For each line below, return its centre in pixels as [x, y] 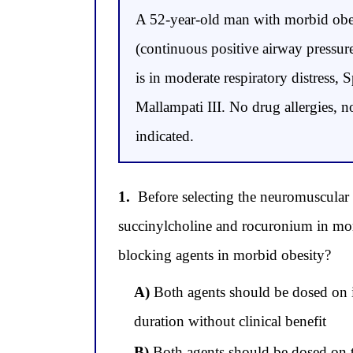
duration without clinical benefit [230, 321]
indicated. [165, 136]
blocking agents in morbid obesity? [225, 255]
